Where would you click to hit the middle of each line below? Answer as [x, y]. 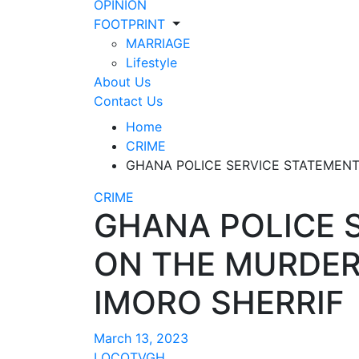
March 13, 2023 [141, 338]
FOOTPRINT [129, 24]
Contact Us [128, 101]
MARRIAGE [158, 43]
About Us [122, 82]
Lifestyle [151, 63]
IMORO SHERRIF [219, 303]
